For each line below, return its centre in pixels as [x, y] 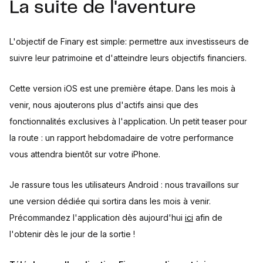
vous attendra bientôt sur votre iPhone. [85, 154]
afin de [208, 218]
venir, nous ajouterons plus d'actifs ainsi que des [104, 105]
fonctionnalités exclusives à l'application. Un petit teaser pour [128, 121]
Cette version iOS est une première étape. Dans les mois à [122, 88]
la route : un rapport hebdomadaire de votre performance [122, 138]
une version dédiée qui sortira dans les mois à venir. [110, 201]
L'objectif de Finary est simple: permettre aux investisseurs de [129, 41]
